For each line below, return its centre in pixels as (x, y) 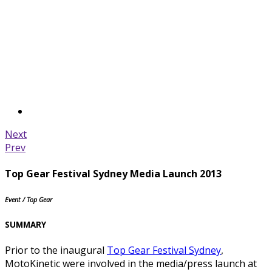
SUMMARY (25, 225)
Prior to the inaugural (56, 250)
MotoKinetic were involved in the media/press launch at (131, 264)
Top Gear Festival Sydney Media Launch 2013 (113, 174)
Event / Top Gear (29, 200)
